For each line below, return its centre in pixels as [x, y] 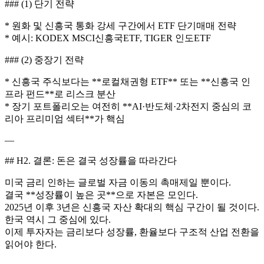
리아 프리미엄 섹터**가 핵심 [65, 118]
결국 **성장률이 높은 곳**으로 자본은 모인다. [101, 194]
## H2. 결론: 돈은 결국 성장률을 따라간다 [91, 160]
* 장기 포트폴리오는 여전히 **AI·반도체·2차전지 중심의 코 [128, 106]
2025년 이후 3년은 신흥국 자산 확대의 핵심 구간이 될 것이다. [132, 207]
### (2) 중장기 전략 [44, 60]
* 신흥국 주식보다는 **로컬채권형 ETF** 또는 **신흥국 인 [128, 81]
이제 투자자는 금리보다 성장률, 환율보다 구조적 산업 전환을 [132, 232]
